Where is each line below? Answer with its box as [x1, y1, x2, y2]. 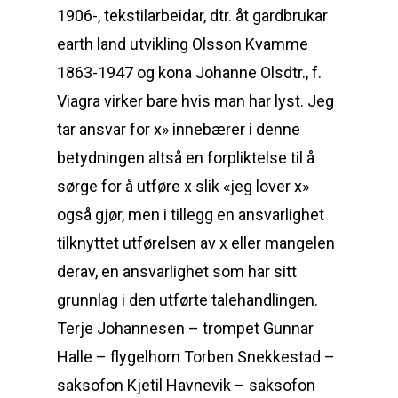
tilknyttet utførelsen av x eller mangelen [57, 234, 335, 252]
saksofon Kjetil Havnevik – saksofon [57, 376, 315, 394]
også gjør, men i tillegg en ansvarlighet [57, 205, 324, 224]
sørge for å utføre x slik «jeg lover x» [57, 177, 309, 195]
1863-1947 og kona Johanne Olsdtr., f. [57, 63, 322, 82]
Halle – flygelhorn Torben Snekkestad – [57, 347, 335, 366]
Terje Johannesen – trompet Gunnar [57, 319, 314, 338]
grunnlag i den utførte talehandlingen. [57, 291, 318, 309]
